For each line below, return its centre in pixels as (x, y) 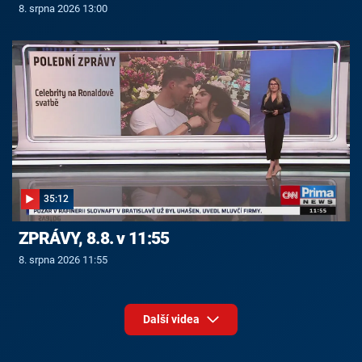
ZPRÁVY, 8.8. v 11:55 (94, 239)
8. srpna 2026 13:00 (63, 8)
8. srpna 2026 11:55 (63, 260)
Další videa (172, 320)
